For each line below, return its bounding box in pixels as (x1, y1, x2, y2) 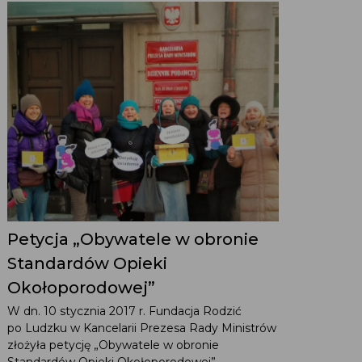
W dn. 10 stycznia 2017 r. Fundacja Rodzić (6, 303, 242, 318)
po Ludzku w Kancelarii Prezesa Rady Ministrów (6, 320, 276, 335)
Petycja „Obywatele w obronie (6, 229, 259, 249)
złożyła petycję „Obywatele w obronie (6, 337, 219, 352)
